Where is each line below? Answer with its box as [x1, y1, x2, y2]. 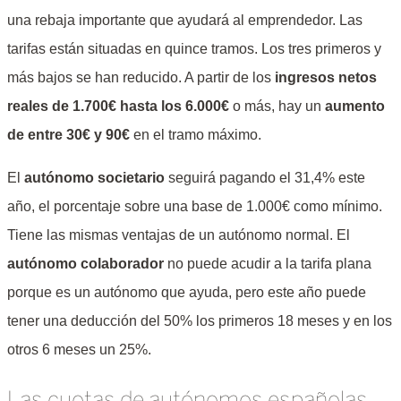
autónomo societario [24, 169, 165, 185]
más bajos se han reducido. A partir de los [7, 69, 275, 85]
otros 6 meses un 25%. [7, 341, 151, 357]
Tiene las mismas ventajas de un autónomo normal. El [7, 226, 350, 243]
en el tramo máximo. [130, 126, 261, 142]
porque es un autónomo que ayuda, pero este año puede [7, 284, 366, 300]
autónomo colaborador [7, 255, 164, 271]
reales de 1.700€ [7, 98, 116, 114]
